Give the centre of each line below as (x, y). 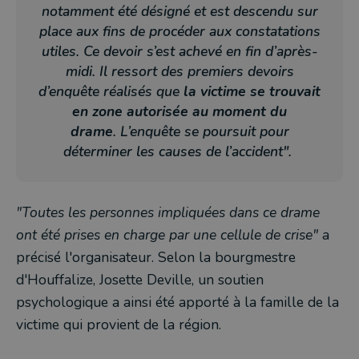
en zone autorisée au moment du (179, 112)
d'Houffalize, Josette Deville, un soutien (140, 280)
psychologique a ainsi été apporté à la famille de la (177, 303)
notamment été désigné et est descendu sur (179, 12)
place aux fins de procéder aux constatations (179, 32)
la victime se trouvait (252, 92)
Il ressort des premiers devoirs (196, 72)
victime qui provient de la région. (121, 325)
